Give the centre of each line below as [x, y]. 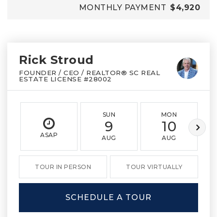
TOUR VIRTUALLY [154, 167]
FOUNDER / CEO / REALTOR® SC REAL [89, 73]
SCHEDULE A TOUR [108, 197]
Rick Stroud [56, 60]
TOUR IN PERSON [63, 167]
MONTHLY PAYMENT [122, 8]
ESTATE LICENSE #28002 [65, 79]
